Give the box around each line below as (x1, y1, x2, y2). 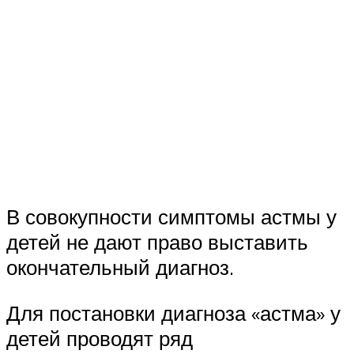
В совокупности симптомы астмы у (6, 203, 337, 229)
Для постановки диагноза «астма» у (6, 299, 341, 326)
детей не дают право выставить (6, 228, 308, 254)
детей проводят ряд (6, 325, 193, 351)
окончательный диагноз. (6, 254, 234, 280)
